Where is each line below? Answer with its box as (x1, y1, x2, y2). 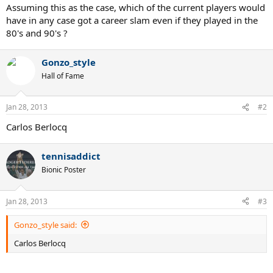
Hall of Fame (41, 70, 84, 81)
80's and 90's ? (6, 26, 68, 39)
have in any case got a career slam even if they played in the (6, 13, 258, 26)
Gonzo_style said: (14, 219, 77, 230)
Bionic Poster (41, 165, 86, 175)
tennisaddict (41, 150, 101, 162)
